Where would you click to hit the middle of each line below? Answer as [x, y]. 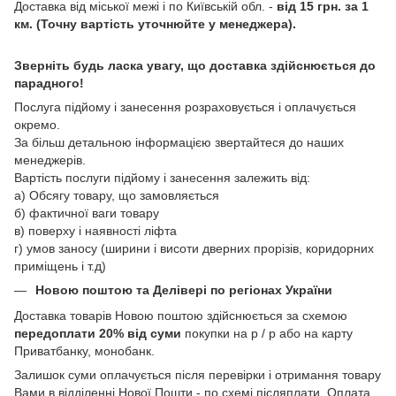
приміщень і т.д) [60, 267]
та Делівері [173, 290]
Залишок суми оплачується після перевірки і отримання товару [198, 374]
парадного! [49, 84]
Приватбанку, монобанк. [84, 350]
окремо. [37, 125]
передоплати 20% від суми [98, 333]
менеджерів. [50, 160]
